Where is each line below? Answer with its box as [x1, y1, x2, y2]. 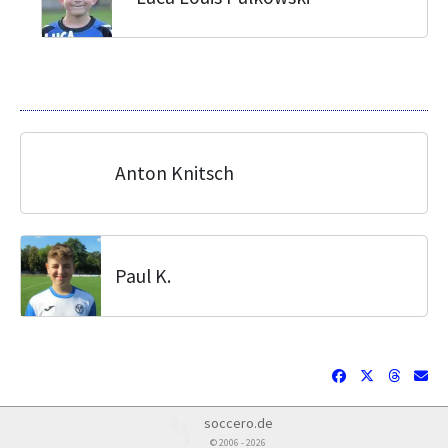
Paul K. [115, 264, 171, 288]
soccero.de [203, 414, 273, 432]
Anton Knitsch [115, 161, 234, 185]
